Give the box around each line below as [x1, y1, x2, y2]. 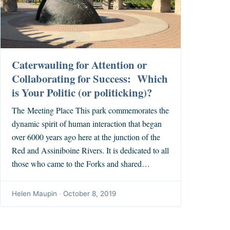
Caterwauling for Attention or [12, 57, 147, 73]
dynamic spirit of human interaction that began [12, 118, 162, 129]
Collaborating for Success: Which [12, 71, 168, 87]
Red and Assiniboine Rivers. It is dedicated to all [12, 145, 169, 156]
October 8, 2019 [63, 189, 117, 198]
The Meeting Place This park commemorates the [12, 105, 169, 116]
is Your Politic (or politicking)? [12, 85, 152, 101]
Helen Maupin [12, 189, 57, 198]
